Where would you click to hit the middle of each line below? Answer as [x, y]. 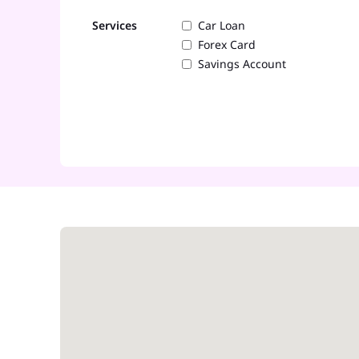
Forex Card [227, 45]
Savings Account [242, 64]
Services [115, 26]
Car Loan [222, 26]
